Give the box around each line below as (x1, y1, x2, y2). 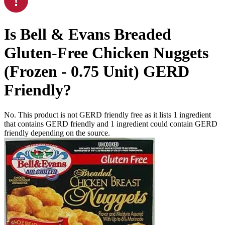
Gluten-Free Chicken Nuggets (4, 44, 208, 62)
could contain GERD (148, 119, 217, 128)
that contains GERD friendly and (4, 119, 110, 128)
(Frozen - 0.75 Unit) (4, 62, 139, 81)
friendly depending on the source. (4, 128, 110, 137)
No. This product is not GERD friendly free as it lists (4, 110, 173, 119)
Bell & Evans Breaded (20, 25, 171, 44)
